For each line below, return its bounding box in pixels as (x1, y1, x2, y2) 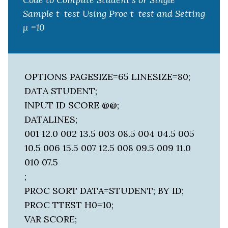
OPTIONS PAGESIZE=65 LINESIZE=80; (24, 71, 190, 83)
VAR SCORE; (24, 213, 77, 225)
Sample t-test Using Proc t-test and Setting (22, 8, 205, 20)
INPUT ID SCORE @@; (24, 99, 119, 111)
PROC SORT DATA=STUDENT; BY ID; (24, 185, 184, 197)
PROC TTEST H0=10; (24, 199, 113, 211)
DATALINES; (24, 113, 77, 126)
